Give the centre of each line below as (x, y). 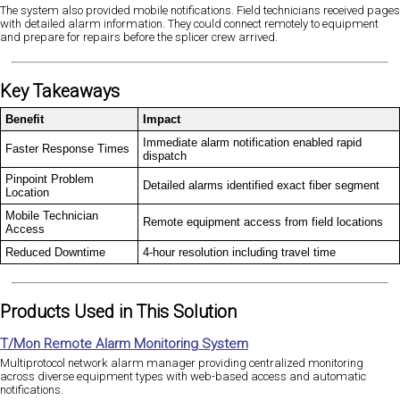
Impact (162, 119)
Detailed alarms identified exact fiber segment (261, 185)
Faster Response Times (67, 148)
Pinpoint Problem (50, 179)
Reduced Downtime (55, 252)
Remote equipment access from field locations (263, 221)
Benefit (25, 119)
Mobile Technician (52, 215)
